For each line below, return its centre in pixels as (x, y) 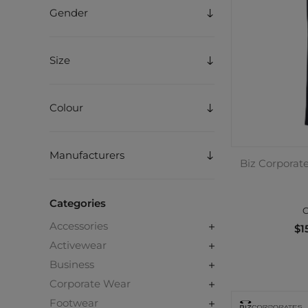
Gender (69, 13)
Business (72, 264)
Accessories (79, 226)
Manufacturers (87, 155)
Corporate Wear (90, 284)
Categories (78, 203)
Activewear (78, 245)
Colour (66, 108)
